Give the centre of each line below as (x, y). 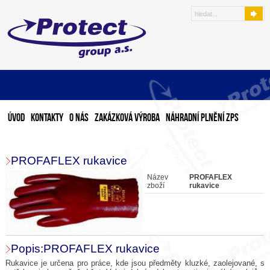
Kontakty (47, 118)
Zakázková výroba (127, 118)
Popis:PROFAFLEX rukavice (85, 248)
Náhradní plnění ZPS (202, 118)
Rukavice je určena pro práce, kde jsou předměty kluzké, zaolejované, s (135, 263)
